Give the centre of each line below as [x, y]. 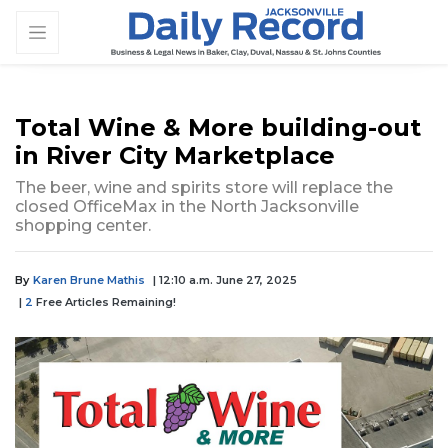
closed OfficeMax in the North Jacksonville [187, 207]
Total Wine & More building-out [218, 128]
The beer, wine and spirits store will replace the [204, 188]
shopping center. [83, 226]
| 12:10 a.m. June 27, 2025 [225, 280]
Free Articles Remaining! [104, 302]
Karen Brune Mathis [89, 280]
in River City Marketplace [175, 156]
